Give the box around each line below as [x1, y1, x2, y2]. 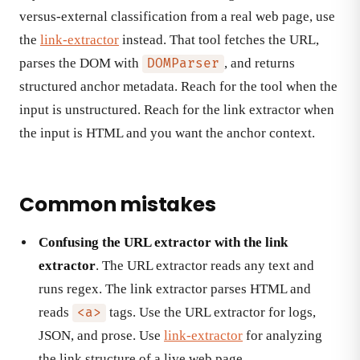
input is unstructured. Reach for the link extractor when [19, 102, 334, 118]
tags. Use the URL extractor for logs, [105, 304, 316, 320]
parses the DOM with [19, 55, 142, 72]
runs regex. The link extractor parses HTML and [39, 280, 311, 297]
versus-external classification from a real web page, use [19, 9, 335, 25]
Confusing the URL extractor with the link [39, 234, 288, 250]
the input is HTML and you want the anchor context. [19, 125, 315, 141]
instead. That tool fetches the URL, [119, 32, 319, 48]
